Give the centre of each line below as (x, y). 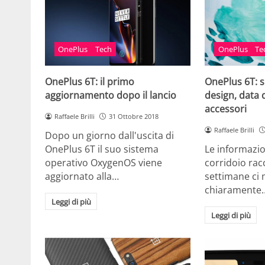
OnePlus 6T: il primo (90, 82)
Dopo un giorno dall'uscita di (109, 135)
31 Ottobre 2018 (133, 117)
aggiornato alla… (82, 176)
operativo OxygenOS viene (104, 162)
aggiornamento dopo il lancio (111, 96)
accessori (226, 109)
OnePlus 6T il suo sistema (102, 149)
